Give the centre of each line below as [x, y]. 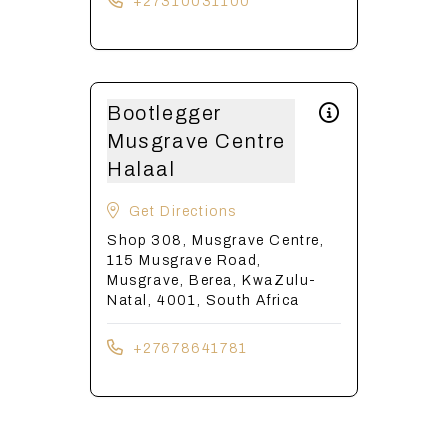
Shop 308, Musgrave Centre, [216, 240]
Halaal [141, 169]
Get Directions [183, 211]
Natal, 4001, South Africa [204, 300]
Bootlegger [164, 113]
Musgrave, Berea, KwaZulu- [212, 280]
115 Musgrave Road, [184, 260]
